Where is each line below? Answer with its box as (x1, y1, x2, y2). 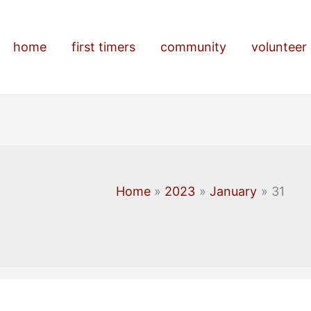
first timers (72, 40, 136, 54)
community (160, 40, 227, 54)
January (210, 184, 258, 199)
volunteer (251, 40, 308, 54)
